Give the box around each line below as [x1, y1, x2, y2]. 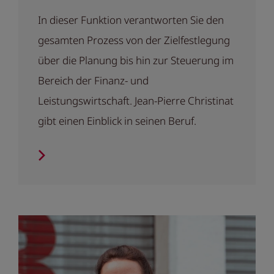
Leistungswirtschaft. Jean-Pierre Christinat [38, 94, 234, 108]
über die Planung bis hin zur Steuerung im [38, 53, 234, 68]
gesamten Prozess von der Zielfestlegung [38, 33, 230, 48]
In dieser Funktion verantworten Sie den [38, 13, 224, 28]
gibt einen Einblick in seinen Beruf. [38, 114, 196, 128]
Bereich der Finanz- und [38, 73, 149, 88]
